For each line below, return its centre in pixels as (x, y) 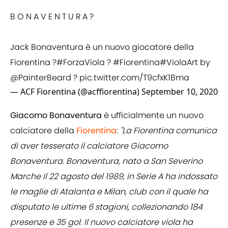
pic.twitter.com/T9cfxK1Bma (134, 78)
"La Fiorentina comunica (168, 131)
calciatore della (43, 131)
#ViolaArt (179, 63)
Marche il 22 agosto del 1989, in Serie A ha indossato (114, 177)
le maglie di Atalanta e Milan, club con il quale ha (109, 192)
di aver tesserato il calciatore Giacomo (89, 146)
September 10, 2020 (180, 92)
